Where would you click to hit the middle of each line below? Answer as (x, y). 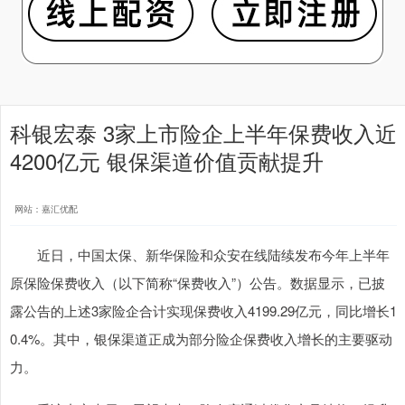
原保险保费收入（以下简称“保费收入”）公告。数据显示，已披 (198, 283)
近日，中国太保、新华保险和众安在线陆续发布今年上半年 (200, 254)
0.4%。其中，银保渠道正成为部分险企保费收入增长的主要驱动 (201, 339)
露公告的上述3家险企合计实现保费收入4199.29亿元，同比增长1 (203, 311)
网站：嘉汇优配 (46, 209)
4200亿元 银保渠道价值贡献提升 (167, 161)
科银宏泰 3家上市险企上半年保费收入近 (203, 133)
